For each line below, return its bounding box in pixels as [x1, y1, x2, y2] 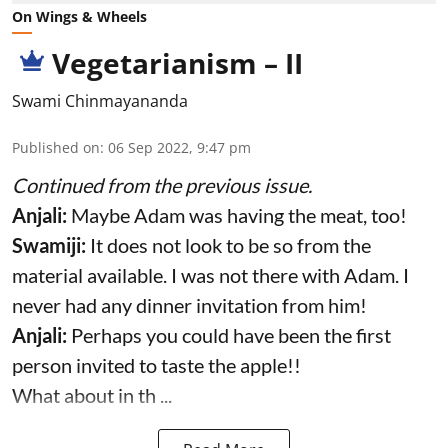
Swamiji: [12, 232, 90, 257]
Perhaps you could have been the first [71, 322, 391, 347]
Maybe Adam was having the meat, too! [71, 202, 407, 227]
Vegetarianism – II [52, 43, 303, 82]
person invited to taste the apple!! [12, 352, 301, 377]
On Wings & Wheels [12, 6, 147, 26]
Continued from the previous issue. [12, 172, 312, 197]
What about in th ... [12, 382, 172, 407]
